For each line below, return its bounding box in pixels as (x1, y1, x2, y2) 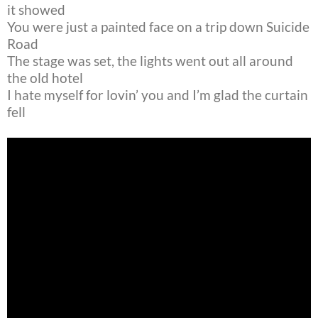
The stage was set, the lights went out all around (7, 53, 293, 70)
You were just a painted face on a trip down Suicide (7, 18, 309, 35)
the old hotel (7, 70, 83, 87)
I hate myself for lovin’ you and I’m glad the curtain (7, 87, 308, 104)
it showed (7, 1, 65, 18)
